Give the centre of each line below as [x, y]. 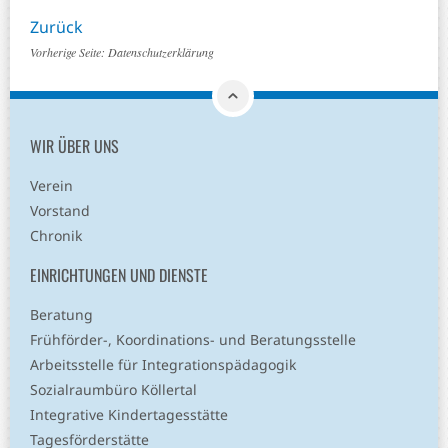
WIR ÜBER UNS [74, 146]
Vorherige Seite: [69, 52]
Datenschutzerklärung [161, 52]
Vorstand [60, 211]
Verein [51, 186]
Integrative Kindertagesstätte [129, 415]
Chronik [56, 236]
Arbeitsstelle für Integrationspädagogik [163, 365]
